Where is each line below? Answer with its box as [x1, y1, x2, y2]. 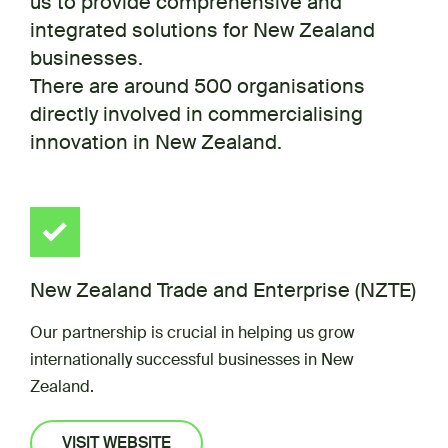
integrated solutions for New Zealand [30, 17, 375, 43]
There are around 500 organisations [30, 73, 365, 99]
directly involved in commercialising [30, 101, 363, 127]
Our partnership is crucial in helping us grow [30, 322, 355, 343]
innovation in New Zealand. [30, 129, 282, 155]
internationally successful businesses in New [30, 349, 354, 370]
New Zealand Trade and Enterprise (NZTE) [30, 277, 416, 303]
